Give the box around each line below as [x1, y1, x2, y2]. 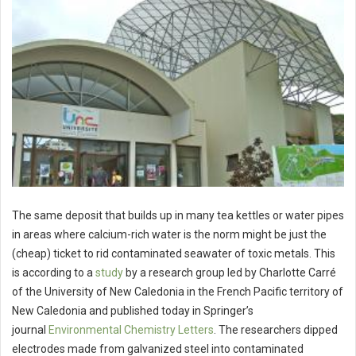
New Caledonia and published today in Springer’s [12, 304, 253, 318]
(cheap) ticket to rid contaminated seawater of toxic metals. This [12, 247, 335, 261]
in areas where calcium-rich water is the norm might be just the [12, 228, 327, 242]
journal [12, 323, 48, 337]
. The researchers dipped [214, 323, 338, 337]
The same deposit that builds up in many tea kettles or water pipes [12, 209, 344, 222]
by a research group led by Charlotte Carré [123, 266, 336, 280]
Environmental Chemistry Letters [48, 323, 214, 337]
